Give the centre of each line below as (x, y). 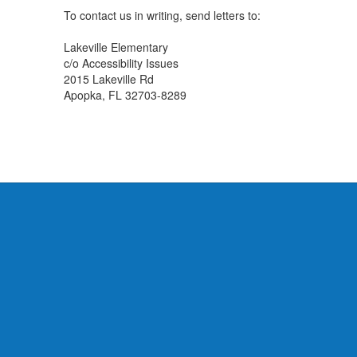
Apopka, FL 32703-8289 (125, 95)
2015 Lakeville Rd (109, 79)
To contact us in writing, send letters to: (162, 15)
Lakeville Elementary (116, 47)
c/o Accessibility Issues (121, 63)
